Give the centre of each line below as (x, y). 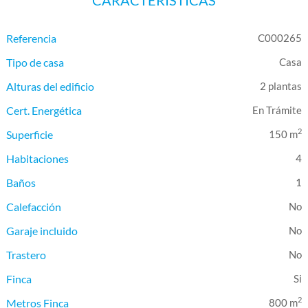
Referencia (32, 38)
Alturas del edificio (51, 86)
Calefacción (34, 207)
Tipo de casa (35, 62)
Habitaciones (38, 158)
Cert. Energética (44, 110)
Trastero (26, 255)
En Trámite (277, 110)
